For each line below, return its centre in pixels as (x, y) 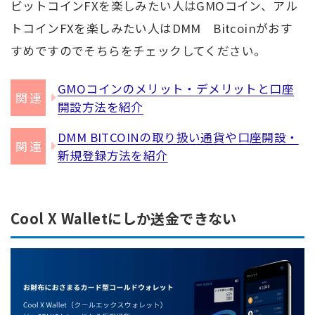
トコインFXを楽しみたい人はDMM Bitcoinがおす (152, 28)
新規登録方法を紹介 (113, 155)
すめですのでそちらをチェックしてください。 (139, 50)
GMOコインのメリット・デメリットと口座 (176, 88)
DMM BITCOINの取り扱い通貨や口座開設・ (178, 137)
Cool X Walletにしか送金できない (124, 218)
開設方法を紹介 (101, 107)
